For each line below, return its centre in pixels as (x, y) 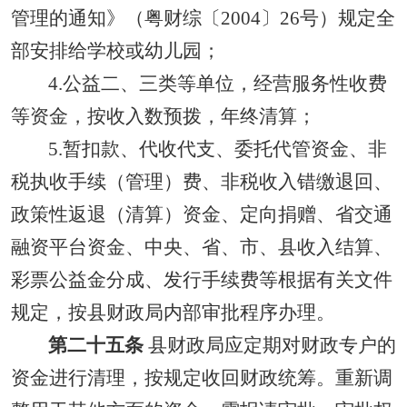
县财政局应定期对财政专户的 (269, 345)
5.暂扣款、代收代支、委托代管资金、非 (217, 149)
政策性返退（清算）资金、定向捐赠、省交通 (202, 214)
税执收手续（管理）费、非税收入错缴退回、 (202, 182)
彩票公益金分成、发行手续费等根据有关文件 (202, 280)
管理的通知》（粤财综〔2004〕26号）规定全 (203, 18)
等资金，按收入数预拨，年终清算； (164, 116)
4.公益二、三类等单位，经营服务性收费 (217, 84)
